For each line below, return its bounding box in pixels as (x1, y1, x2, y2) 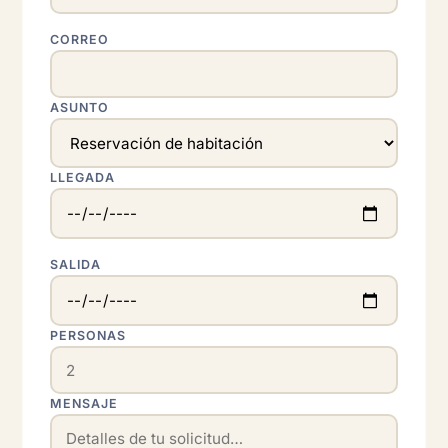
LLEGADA (50, 170, 116, 185)
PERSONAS (50, 328, 127, 344)
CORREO (50, 32, 110, 47)
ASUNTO (50, 100, 110, 115)
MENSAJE (50, 396, 119, 412)
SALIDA (50, 257, 102, 273)
